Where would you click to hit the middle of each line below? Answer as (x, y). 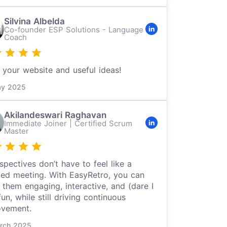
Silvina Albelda (34, 21)
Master (16, 131)
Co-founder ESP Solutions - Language (73, 30)
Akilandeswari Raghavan (55, 115)
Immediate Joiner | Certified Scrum (68, 123)
